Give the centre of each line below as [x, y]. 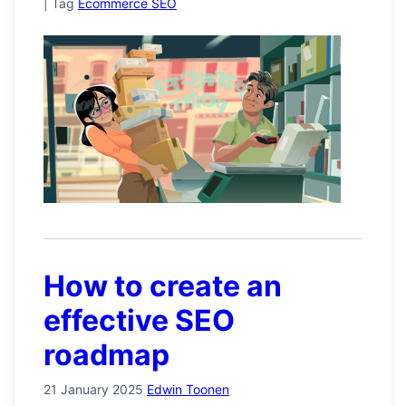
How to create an [163, 285]
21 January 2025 [93, 389]
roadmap [106, 354]
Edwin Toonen [188, 389]
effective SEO [139, 320]
